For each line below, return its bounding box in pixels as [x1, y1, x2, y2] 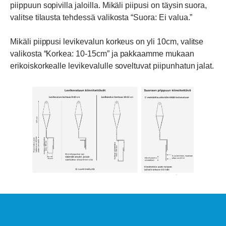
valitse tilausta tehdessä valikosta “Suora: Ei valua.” [10, 13, 193, 22]
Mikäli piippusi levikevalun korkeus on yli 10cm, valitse [10, 37, 204, 46]
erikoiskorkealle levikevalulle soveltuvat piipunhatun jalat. [10, 61, 214, 70]
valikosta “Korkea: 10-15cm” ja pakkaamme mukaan [10, 49, 194, 58]
